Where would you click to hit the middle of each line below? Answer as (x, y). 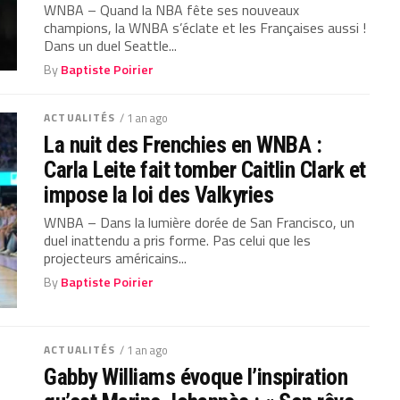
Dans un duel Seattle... (111, 46)
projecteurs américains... (116, 258)
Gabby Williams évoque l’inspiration (196, 377)
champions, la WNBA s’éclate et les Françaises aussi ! (205, 28)
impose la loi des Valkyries (159, 195)
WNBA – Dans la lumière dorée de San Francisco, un (200, 223)
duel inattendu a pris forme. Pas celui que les (178, 241)
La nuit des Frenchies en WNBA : (183, 145)
